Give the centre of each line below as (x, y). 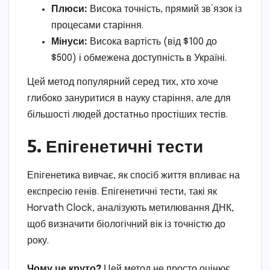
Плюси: (69, 10)
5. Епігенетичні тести (115, 145)
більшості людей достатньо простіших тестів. (127, 115)
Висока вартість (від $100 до (152, 42)
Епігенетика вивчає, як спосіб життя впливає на (133, 175)
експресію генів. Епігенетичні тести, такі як (122, 192)
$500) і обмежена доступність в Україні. (139, 58)
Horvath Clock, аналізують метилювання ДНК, (130, 208)
